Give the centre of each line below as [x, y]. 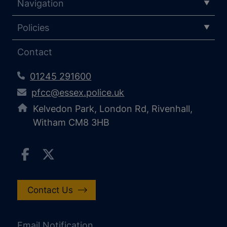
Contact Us [50, 190]
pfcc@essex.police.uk [78, 92]
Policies [33, 27]
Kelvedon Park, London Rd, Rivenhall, [113, 108]
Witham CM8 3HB [71, 122]
